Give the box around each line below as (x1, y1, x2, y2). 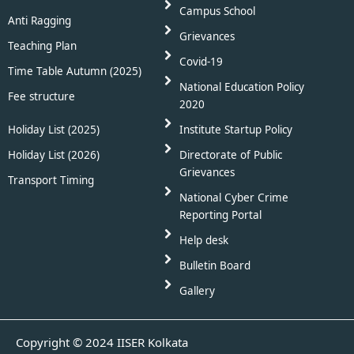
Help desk (179, 233, 228, 248)
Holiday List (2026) (8, 148, 100, 163)
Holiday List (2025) (8, 122, 100, 137)
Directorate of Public (179, 148, 282, 163)
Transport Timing (8, 173, 94, 188)
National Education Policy (179, 80, 304, 95)
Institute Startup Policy (179, 122, 292, 137)
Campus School (179, 4, 255, 19)
